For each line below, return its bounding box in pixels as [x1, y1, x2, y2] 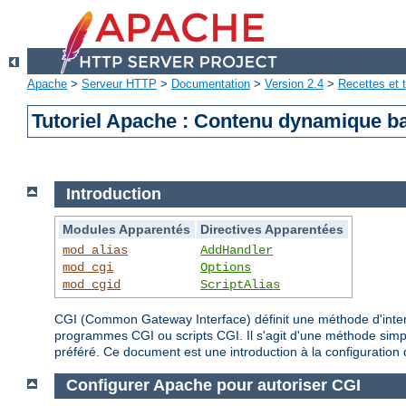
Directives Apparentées [200, 221, 344, 237]
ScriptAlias [200, 276, 281, 292]
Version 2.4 [265, 77, 324, 92]
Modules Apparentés [63, 221, 191, 237]
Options [200, 259, 252, 275]
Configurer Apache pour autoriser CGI [65, 376, 361, 395]
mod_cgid [63, 276, 121, 292]
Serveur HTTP [82, 77, 157, 92]
